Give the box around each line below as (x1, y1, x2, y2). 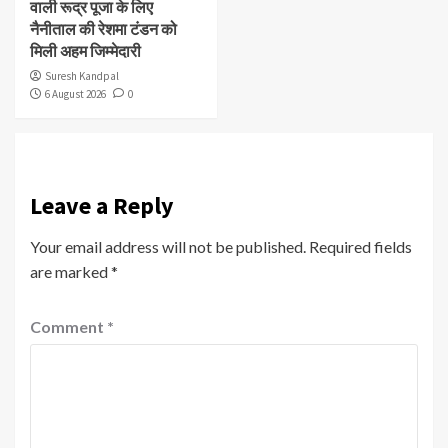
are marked (30, 262, 111, 282)
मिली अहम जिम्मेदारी (30, 41, 141, 62)
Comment (30, 317, 107, 337)
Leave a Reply (30, 190, 174, 222)
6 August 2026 (45, 87, 106, 102)
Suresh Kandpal (45, 69, 119, 84)
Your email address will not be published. (30, 237, 306, 257)
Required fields (309, 237, 412, 257)
